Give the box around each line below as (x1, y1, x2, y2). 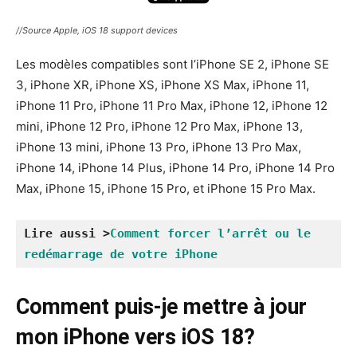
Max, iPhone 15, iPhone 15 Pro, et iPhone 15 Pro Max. (16, 181, 316, 197)
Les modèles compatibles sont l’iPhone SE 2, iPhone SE (16, 57, 329, 73)
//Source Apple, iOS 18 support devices (16, 25, 178, 37)
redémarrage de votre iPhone (24, 247, 218, 262)
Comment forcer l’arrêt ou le (110, 226, 311, 241)
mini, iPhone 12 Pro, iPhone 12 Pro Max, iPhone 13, (16, 119, 303, 135)
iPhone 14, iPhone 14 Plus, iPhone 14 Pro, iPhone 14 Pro (16, 160, 335, 176)
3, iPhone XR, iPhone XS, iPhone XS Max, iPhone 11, (16, 77, 309, 93)
